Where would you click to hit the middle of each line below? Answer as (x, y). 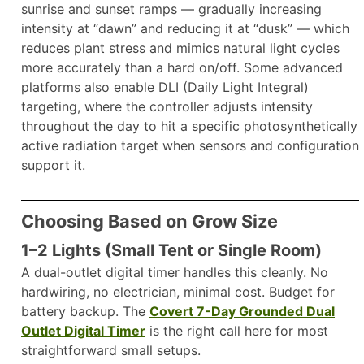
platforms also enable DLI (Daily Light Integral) (165, 87)
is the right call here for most (237, 331)
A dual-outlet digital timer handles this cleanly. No (175, 273)
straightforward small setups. (111, 351)
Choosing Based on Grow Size (149, 221)
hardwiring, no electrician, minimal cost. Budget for (178, 292)
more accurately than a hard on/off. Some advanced (182, 68)
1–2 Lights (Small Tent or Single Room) (171, 251)
